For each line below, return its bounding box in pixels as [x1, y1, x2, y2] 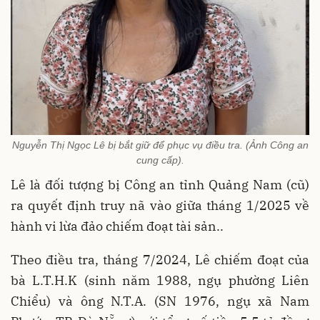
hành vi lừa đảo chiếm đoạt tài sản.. [11, 217, 224, 234]
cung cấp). [136, 154, 184, 166]
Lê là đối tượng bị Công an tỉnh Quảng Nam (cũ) [11, 176, 309, 193]
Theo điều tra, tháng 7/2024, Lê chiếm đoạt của [11, 251, 309, 268]
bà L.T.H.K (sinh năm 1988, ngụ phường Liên [11, 271, 309, 289]
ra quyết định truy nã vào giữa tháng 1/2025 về [11, 196, 309, 214]
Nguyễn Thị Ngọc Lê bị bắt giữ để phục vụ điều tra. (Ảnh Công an [11, 139, 309, 151]
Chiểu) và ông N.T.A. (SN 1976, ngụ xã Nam [11, 292, 309, 309]
